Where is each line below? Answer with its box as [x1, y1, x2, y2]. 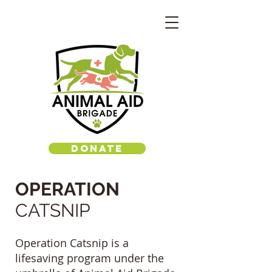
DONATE [71, 142, 123, 154]
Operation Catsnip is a [15, 236, 129, 250]
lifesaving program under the [15, 251, 164, 265]
